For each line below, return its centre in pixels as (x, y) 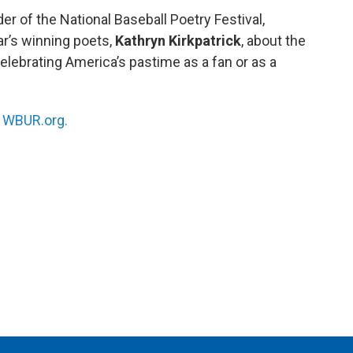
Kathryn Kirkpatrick (178, 41)
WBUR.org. (35, 121)
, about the (273, 41)
